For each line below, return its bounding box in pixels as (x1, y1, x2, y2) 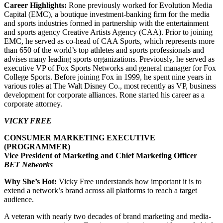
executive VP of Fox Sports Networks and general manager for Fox (4, 63, 216, 72)
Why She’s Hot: (4, 177, 57, 186)
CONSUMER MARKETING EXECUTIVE (4, 133, 155, 142)
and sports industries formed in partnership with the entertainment (4, 18, 209, 27)
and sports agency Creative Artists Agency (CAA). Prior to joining (4, 27, 213, 36)
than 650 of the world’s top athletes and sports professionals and (4, 45, 204, 54)
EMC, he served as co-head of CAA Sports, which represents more (4, 36, 215, 45)
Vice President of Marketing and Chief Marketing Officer (4, 151, 197, 160)
